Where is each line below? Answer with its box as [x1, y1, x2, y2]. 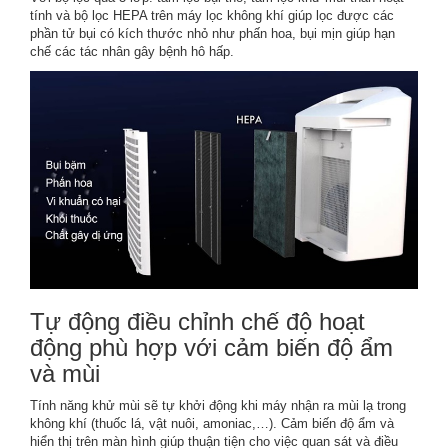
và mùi [30, 360, 107, 388]
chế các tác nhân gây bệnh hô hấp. [30, 43, 234, 59]
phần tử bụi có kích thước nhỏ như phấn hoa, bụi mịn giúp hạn [30, 25, 395, 41]
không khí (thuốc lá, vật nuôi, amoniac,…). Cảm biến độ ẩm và [30, 416, 394, 432]
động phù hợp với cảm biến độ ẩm [30, 334, 393, 362]
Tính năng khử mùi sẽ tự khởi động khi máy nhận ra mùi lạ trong [30, 398, 406, 414]
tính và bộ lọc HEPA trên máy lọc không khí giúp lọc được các [30, 7, 394, 23]
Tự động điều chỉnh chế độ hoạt [30, 308, 365, 336]
